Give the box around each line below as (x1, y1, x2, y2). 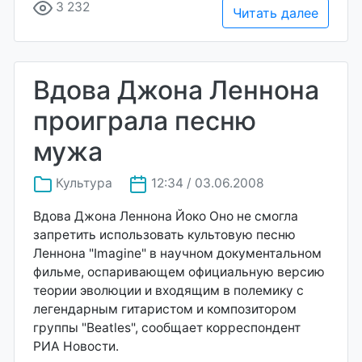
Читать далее (233, 4, 318, 21)
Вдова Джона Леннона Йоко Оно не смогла (33, 208, 298, 224)
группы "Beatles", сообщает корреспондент (33, 319, 301, 335)
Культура (56, 175, 112, 191)
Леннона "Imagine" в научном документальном (33, 245, 322, 261)
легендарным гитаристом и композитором (33, 301, 297, 317)
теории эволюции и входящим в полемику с (33, 282, 304, 298)
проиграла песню (33, 104, 256, 137)
